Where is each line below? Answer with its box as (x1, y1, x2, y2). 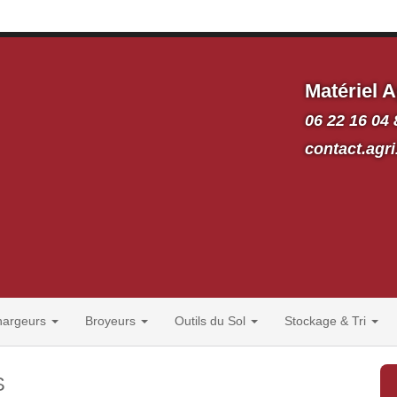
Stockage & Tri (284, 314, 370, 329)
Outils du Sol (175, 314, 249, 329)
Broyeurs (85, 314, 139, 329)
